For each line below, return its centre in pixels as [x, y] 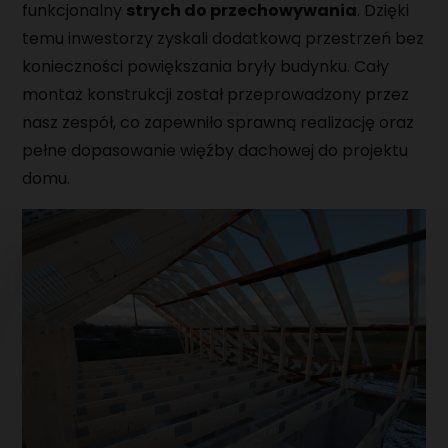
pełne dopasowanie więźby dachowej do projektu [215, 150]
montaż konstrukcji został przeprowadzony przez [216, 94]
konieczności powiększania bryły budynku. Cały [206, 66]
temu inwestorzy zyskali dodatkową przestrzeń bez [223, 38]
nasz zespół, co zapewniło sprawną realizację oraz [218, 122]
